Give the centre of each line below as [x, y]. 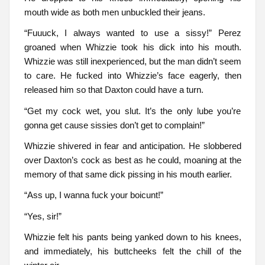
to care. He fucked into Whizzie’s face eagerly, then [132, 76]
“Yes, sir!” [43, 216]
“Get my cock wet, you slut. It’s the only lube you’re [132, 111]
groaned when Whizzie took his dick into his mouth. [132, 47]
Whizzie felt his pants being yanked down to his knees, [132, 237]
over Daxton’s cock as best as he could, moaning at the [132, 160]
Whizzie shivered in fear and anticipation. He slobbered [132, 146]
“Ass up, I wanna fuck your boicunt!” [93, 195]
